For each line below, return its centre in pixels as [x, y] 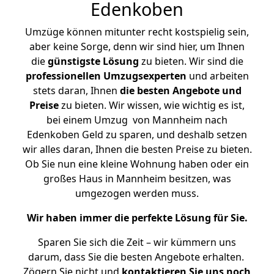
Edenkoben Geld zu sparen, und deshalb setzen [137, 135]
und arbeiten [217, 76]
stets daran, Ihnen [76, 91]
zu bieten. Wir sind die [191, 61]
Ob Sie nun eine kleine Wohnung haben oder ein [137, 164]
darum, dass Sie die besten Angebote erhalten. [137, 257]
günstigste [74, 61]
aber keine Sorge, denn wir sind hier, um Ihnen [137, 46]
